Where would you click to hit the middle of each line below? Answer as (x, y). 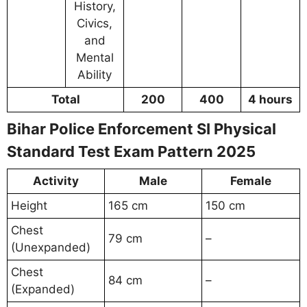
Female (251, 181)
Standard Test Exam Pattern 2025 (131, 152)
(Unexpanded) (51, 248)
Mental (95, 58)
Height (29, 206)
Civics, (95, 24)
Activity (56, 181)
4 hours (270, 100)
